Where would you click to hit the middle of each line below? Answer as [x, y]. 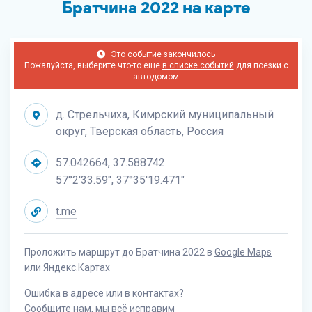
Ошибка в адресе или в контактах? [104, 293]
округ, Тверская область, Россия [140, 131]
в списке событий [198, 65]
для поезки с [261, 65]
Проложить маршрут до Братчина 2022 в [119, 252]
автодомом [156, 77]
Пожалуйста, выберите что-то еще [93, 65]
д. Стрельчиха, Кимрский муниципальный [165, 115]
